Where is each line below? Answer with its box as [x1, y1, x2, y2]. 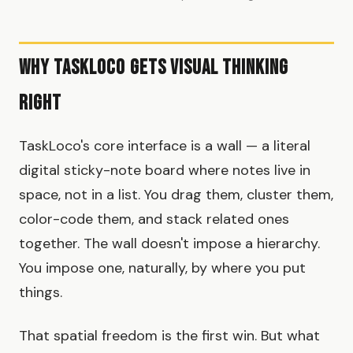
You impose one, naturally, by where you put [19, 258, 306, 278]
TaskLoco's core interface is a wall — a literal [19, 136, 310, 156]
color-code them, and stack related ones [19, 210, 289, 229]
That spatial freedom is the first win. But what [19, 326, 320, 346]
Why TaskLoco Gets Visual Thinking [19, 56, 289, 81]
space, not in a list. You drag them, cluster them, [19, 185, 333, 205]
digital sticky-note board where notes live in [19, 161, 310, 180]
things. [19, 283, 62, 303]
